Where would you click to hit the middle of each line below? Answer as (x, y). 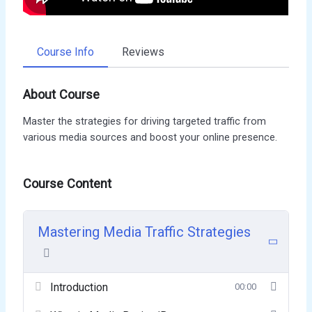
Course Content (68, 184)
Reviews (143, 52)
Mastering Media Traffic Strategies (145, 232)
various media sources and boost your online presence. (150, 138)
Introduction (79, 288)
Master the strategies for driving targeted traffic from (145, 122)
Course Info (66, 52)
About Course (62, 95)
